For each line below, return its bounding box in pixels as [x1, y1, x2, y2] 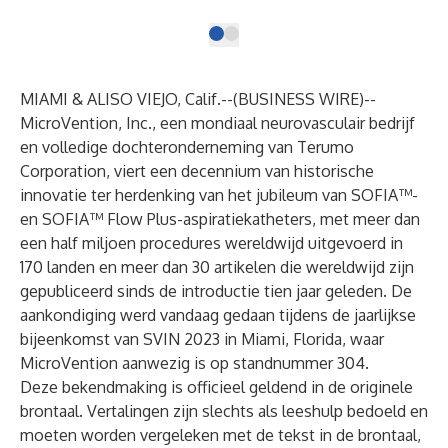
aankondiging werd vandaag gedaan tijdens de [20, 305, 354, 325]
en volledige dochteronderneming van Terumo [20, 137, 354, 157]
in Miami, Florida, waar [220, 329, 384, 349]
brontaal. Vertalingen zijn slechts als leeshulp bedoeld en [20, 401, 428, 421]
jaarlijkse [354, 305, 416, 325]
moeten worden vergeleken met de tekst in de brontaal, [20, 425, 421, 445]
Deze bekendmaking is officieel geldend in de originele [20, 377, 413, 397]
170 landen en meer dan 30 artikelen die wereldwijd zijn [20, 257, 414, 277]
